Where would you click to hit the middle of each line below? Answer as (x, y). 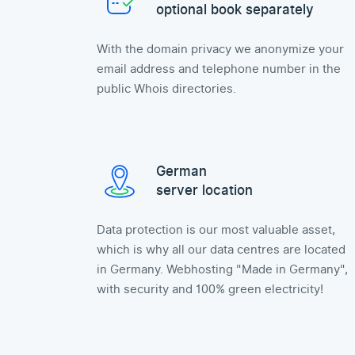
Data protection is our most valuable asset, (216, 230)
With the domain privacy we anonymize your (220, 49)
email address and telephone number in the (219, 69)
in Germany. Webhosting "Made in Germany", (222, 269)
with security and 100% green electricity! (210, 289)
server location (204, 191)
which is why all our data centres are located (221, 250)
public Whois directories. (166, 89)
